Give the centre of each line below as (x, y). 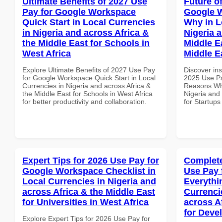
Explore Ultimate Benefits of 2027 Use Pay (89, 70)
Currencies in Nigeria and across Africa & (86, 85)
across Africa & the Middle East (89, 192)
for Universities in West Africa (85, 202)
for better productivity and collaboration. (84, 101)
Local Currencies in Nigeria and (89, 181)
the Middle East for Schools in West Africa (87, 93)
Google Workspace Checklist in (89, 171)
